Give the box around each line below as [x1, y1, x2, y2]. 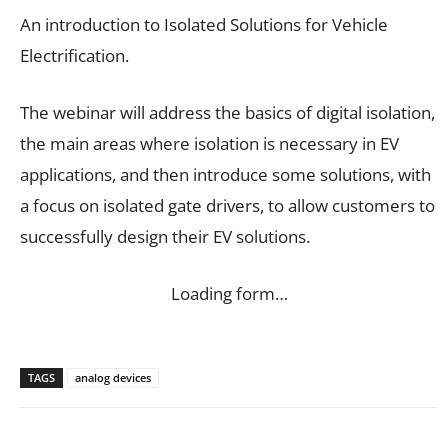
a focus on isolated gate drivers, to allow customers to [20, 194, 435, 218]
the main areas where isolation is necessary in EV [20, 132, 399, 156]
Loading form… [170, 282, 288, 306]
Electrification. [20, 44, 129, 68]
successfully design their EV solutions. [20, 225, 310, 249]
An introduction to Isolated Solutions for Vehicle [20, 13, 388, 37]
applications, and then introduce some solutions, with [20, 163, 431, 187]
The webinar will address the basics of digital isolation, [20, 101, 435, 125]
